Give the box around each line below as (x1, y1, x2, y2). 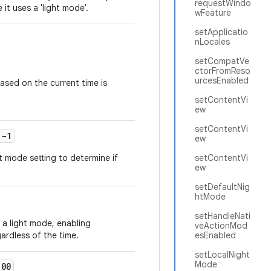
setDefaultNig (195, 181, 250, 192)
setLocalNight (195, 249, 250, 260)
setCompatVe (195, 56, 249, 67)
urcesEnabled (195, 75, 249, 86)
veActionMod (195, 220, 247, 231)
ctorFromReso (195, 65, 250, 76)
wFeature (195, 7, 231, 18)
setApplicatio (195, 27, 248, 38)
